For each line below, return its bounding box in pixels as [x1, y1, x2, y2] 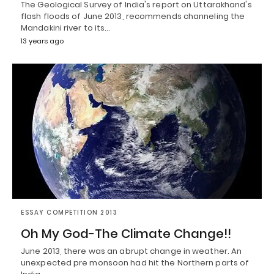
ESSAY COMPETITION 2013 [21, 208, 117, 218]
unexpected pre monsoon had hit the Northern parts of [21, 257, 250, 269]
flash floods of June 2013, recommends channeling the [21, 10, 245, 22]
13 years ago [21, 35, 64, 46]
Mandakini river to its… [21, 21, 111, 34]
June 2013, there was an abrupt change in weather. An [21, 245, 242, 257]
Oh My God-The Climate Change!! [21, 225, 231, 243]
